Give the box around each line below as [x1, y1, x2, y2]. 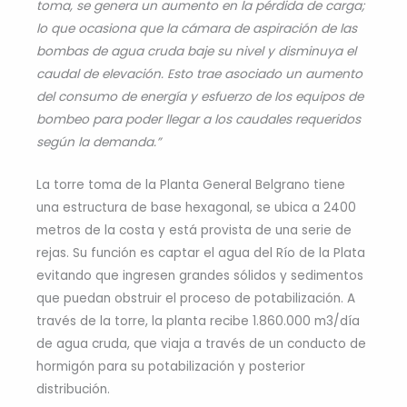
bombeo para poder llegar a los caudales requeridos [36, 111, 361, 129]
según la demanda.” [36, 134, 161, 152]
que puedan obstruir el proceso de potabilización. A [36, 290, 355, 308]
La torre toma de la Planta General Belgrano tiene [36, 176, 345, 194]
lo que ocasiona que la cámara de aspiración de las [36, 20, 357, 38]
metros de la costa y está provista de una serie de [36, 222, 352, 240]
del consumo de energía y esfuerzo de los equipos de [36, 88, 363, 106]
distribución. [36, 381, 110, 399]
